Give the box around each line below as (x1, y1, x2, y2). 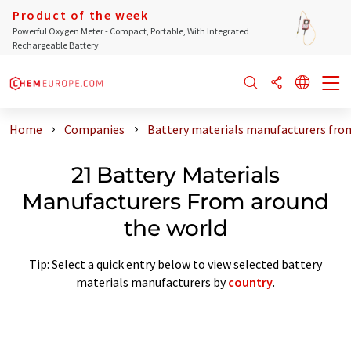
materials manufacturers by (76, 273, 228, 290)
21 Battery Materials (71, 161, 280, 188)
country (228, 273, 273, 290)
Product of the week (13, 7, 149, 23)
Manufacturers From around (22, 187, 329, 215)
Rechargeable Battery (13, 39, 99, 51)
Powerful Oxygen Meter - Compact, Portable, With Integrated (13, 25, 249, 37)
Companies (64, 121, 125, 137)
